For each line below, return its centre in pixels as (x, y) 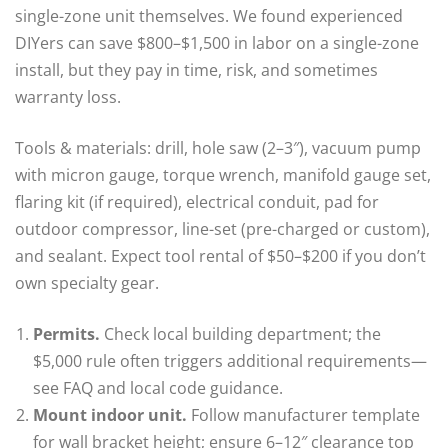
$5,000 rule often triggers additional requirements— (230, 360)
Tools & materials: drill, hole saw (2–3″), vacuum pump (218, 147)
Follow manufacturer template (303, 414)
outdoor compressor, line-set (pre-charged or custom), (222, 228)
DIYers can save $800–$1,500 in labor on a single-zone (217, 42)
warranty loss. (68, 96)
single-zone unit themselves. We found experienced (209, 15)
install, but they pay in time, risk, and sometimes (196, 69)
